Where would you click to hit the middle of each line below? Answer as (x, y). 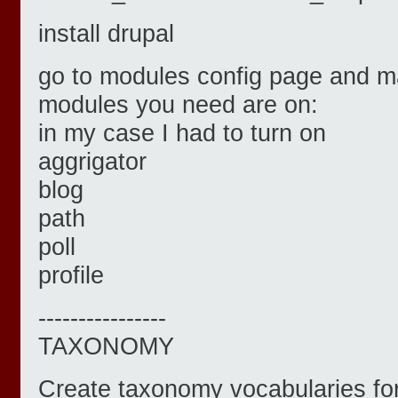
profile (71, 275)
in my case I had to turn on (182, 133)
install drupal (106, 34)
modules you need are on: (178, 105)
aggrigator (92, 162)
